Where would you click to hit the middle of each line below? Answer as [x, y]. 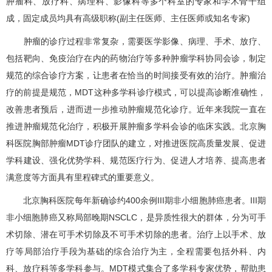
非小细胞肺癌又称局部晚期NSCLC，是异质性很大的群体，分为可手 [136, 217]
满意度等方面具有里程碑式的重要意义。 [83, 177]
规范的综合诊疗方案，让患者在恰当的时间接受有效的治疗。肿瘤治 [136, 75]
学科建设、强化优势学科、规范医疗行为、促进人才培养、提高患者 [136, 160]
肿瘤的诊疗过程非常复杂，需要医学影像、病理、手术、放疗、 [136, 41]
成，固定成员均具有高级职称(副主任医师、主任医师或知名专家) [128, 18]
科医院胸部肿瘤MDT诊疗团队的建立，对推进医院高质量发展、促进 [136, 143]
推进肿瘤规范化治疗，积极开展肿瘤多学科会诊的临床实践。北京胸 [136, 126]
